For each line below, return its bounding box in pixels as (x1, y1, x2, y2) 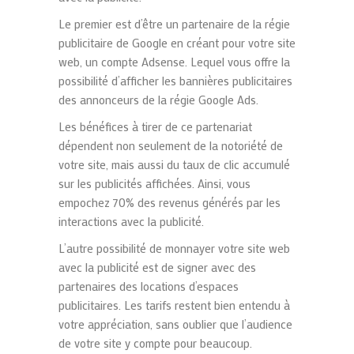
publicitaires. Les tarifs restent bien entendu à (58, 297, 290, 314)
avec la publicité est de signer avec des (58, 259, 256, 276)
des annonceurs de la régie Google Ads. (58, 92, 258, 108)
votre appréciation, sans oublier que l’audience (58, 316, 292, 333)
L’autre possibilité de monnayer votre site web (58, 240, 290, 257)
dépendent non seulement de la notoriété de (58, 137, 283, 154)
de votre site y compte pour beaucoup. (58, 335, 252, 352)
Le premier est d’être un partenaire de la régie (58, 16, 290, 32)
